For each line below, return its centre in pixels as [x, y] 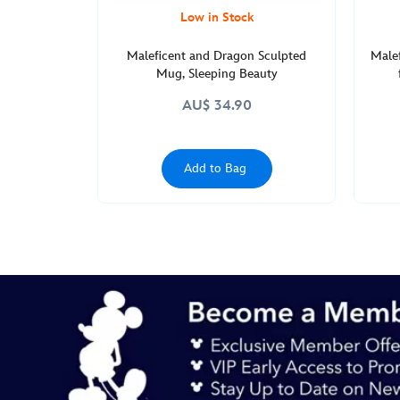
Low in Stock [217, 17]
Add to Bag [215, 168]
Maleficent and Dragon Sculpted [217, 56]
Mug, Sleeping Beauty [217, 74]
